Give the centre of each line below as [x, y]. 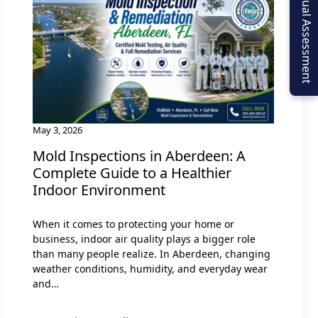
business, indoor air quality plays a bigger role [144, 238]
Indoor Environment [99, 190]
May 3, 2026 [57, 130]
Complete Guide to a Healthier [132, 172]
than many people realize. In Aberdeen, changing [152, 253]
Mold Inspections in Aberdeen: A [139, 155]
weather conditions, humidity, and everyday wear [150, 268]
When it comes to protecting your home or [133, 224]
